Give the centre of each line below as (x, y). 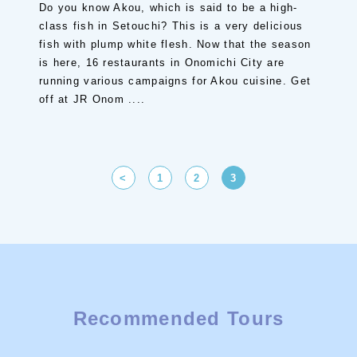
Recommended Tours (178, 318)
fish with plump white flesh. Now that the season (175, 44)
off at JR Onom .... (92, 99)
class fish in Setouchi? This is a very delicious (171, 26)
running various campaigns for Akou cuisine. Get (175, 81)
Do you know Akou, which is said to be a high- (169, 8)
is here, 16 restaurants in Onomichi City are (162, 63)
